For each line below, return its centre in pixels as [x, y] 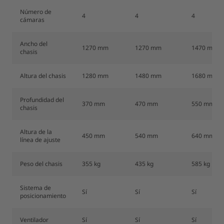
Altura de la [36, 132]
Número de [36, 12]
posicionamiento [43, 196]
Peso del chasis [41, 164]
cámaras [32, 20]
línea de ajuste [40, 140]
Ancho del [34, 44]
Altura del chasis [43, 76]
